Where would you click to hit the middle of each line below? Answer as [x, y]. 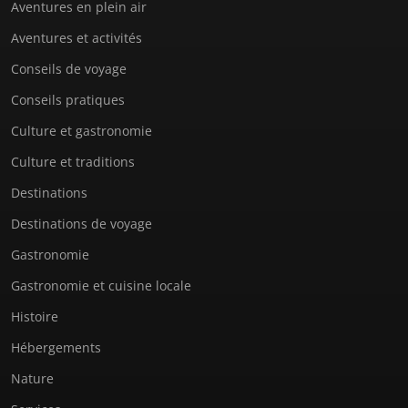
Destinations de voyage [82, 223]
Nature [32, 378]
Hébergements [56, 347]
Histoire [35, 316]
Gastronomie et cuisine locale [101, 285]
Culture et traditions [73, 161]
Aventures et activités [76, 37]
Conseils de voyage [69, 68]
